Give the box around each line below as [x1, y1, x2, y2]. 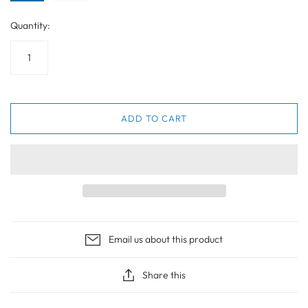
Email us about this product [109, 233, 223, 246]
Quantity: [10, 19, 50, 32]
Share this [142, 269, 186, 282]
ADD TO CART [120, 113, 188, 124]
